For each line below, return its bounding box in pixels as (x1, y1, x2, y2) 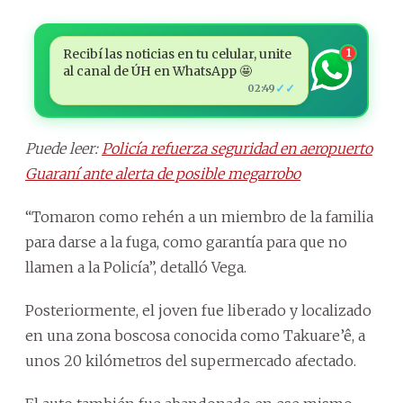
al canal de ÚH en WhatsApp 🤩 (62, 62, 252, 79)
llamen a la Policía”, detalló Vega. (25, 257, 246, 276)
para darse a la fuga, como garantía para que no (25, 232, 347, 251)
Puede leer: (25, 139, 102, 157)
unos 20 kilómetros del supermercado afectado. (25, 351, 356, 370)
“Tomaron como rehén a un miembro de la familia (25, 207, 373, 226)
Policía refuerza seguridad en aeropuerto (102, 139, 372, 157)
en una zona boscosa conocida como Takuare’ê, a (25, 326, 365, 345)
